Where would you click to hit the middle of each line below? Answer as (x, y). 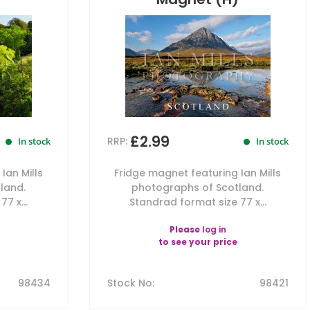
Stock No (129, 283)
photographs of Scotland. (198, 188)
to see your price (198, 242)
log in (214, 229)
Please (185, 229)
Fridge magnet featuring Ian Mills (198, 173)
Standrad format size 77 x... (198, 202)
